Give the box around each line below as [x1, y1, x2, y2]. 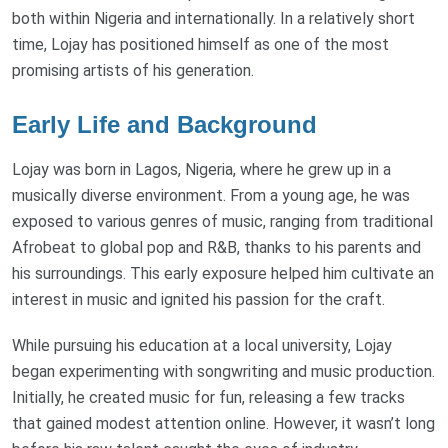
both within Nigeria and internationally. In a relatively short [12, 9, 415, 29]
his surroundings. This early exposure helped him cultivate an [12, 264, 434, 284]
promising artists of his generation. [12, 61, 254, 81]
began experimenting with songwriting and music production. [12, 362, 435, 382]
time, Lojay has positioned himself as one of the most [12, 35, 389, 55]
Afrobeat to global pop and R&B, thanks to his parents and [12, 238, 421, 258]
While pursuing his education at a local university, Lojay [12, 336, 392, 356]
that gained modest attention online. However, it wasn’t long [12, 414, 435, 434]
